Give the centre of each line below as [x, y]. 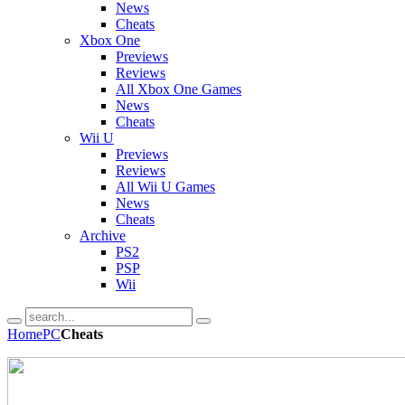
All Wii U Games [165, 187]
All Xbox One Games [179, 89]
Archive [103, 235]
